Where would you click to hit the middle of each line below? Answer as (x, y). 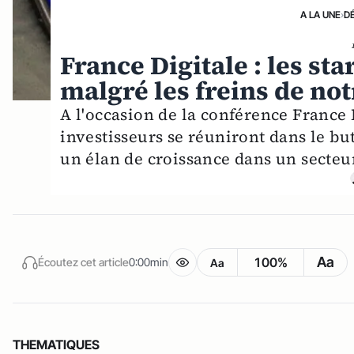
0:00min (149, 262)
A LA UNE (321, 15)
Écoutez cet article (83, 262)
